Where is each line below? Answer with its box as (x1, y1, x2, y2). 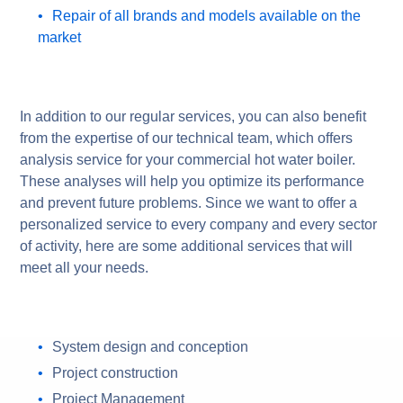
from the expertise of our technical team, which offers (20, 130, 354, 146)
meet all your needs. (20, 259, 149, 275)
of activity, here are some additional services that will (20, 237, 354, 254)
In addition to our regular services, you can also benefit (20, 108, 367, 124)
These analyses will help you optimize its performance (20, 173, 365, 189)
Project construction (52, 364, 179, 381)
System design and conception (52, 338, 249, 354)
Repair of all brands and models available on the (52, 7, 362, 23)
